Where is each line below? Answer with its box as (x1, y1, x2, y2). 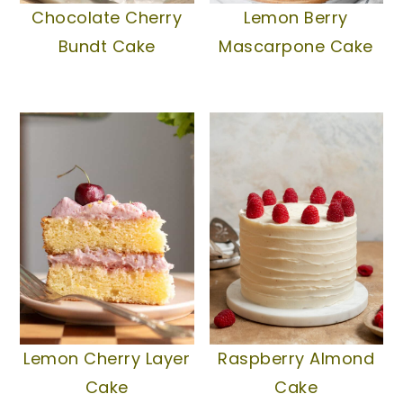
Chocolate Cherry (31, 6, 183, 30)
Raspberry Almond (218, 346, 375, 370)
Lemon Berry (244, 6, 348, 30)
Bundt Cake (58, 35, 156, 58)
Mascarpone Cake (219, 35, 373, 58)
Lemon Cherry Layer (23, 346, 191, 370)
